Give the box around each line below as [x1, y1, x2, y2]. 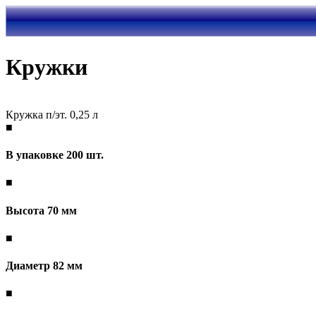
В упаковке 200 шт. [6, 149, 104, 162]
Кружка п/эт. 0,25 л [6, 108, 98, 121]
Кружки [6, 54, 87, 80]
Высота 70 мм [6, 204, 77, 217]
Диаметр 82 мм [6, 260, 83, 272]
